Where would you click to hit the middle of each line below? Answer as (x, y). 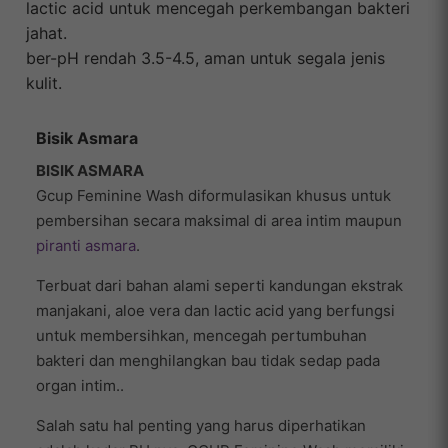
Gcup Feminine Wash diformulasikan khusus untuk (213, 196)
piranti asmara (86, 246)
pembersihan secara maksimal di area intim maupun (219, 221)
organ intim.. (80, 386)
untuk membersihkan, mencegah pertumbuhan (201, 336)
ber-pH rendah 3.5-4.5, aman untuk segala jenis (205, 58)
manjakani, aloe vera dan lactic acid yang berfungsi (215, 311)
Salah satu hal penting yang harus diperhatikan (201, 426)
